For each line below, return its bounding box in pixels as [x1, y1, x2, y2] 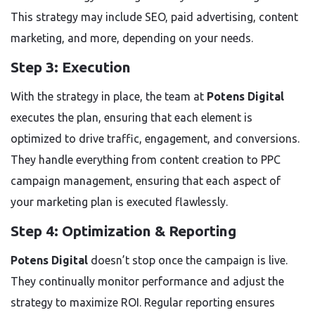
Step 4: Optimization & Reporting [11, 222, 236, 239]
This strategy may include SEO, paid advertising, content [11, 11, 298, 23]
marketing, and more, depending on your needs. [11, 32, 253, 44]
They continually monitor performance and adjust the [11, 275, 284, 288]
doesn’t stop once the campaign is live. [88, 254, 288, 266]
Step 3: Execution [11, 58, 131, 75]
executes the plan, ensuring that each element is [11, 111, 252, 124]
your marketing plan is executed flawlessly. [11, 195, 228, 208]
